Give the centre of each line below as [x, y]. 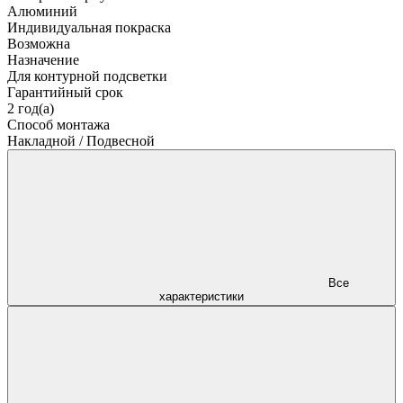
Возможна [39, 43]
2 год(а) [31, 108]
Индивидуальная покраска [89, 27]
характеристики [201, 296]
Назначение [43, 59]
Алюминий [42, 11]
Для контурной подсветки [87, 76]
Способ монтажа [58, 124]
